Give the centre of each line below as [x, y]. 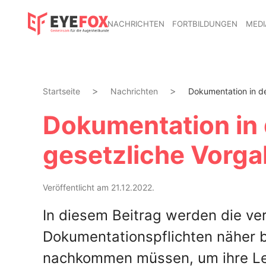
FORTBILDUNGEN [205, 23]
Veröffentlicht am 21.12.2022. [99, 187]
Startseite [61, 91]
